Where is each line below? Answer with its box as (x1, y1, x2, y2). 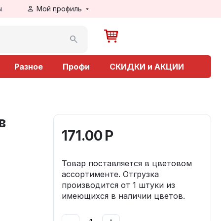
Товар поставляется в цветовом (62, 158, 192, 168)
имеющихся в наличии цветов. (62, 191, 185, 201)
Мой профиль (36, 4, 82, 13)
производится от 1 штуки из (62, 180, 175, 190)
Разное (14, 62, 43, 72)
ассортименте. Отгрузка (62, 169, 159, 179)
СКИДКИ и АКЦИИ (110, 62, 184, 72)
